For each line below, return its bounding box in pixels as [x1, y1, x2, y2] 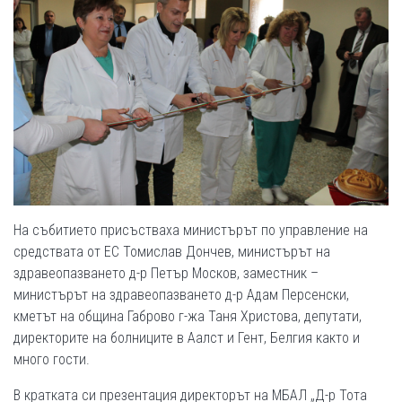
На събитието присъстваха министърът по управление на [13, 221, 368, 239]
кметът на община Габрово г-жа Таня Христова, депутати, [13, 307, 362, 325]
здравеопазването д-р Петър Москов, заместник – [13, 264, 319, 282]
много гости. [13, 350, 90, 368]
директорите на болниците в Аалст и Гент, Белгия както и [13, 328, 360, 346]
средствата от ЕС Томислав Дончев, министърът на [13, 242, 330, 260]
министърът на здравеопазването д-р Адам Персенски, [13, 285, 349, 303]
